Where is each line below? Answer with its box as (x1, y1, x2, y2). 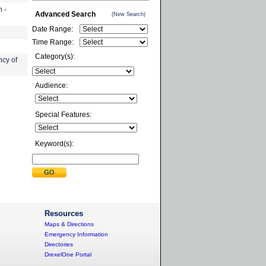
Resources (45, 210, 83, 218)
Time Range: (32, 39, 74, 46)
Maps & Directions (45, 221, 94, 227)
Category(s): (35, 53, 75, 60)
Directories (45, 241, 73, 248)
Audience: (35, 82, 68, 89)
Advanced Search (35, 11, 96, 18)
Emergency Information (45, 231, 108, 237)
